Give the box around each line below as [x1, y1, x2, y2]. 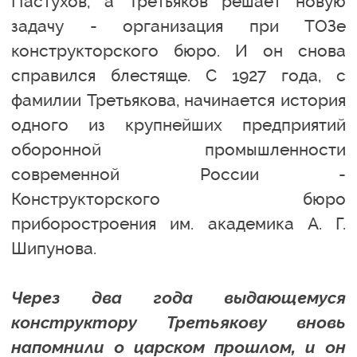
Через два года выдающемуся [11, 287, 346, 308]
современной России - [11, 163, 346, 184]
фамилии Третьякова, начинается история [11, 89, 346, 110]
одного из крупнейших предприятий [11, 114, 346, 135]
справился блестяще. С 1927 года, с [11, 65, 346, 85]
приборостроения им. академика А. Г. [11, 213, 346, 233]
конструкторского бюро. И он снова [11, 40, 346, 61]
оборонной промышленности [11, 139, 346, 159]
